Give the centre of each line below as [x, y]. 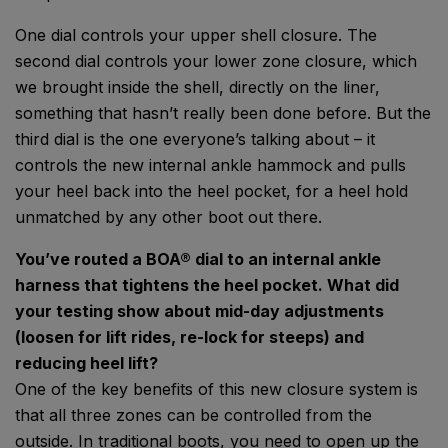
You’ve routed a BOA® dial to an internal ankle [198, 259]
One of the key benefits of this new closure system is [216, 389]
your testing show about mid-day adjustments [199, 311]
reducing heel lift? [86, 363]
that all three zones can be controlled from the [193, 415]
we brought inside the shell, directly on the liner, [197, 87]
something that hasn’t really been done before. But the [223, 113]
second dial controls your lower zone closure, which [216, 61]
